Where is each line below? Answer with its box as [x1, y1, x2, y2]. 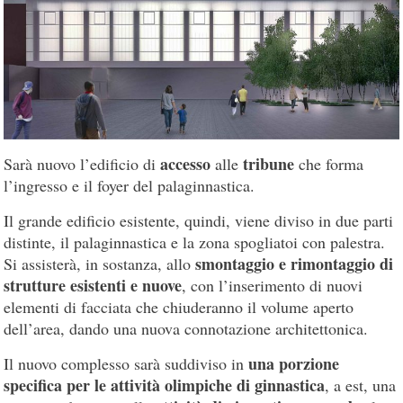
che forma [294, 152, 364, 175]
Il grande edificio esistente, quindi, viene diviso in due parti [4, 209, 394, 231]
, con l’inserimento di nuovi [182, 273, 363, 296]
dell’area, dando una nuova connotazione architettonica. [4, 317, 369, 339]
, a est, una [325, 373, 397, 396]
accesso [160, 151, 211, 175]
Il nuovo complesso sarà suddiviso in [4, 352, 249, 374]
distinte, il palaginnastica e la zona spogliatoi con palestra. [4, 230, 386, 253]
